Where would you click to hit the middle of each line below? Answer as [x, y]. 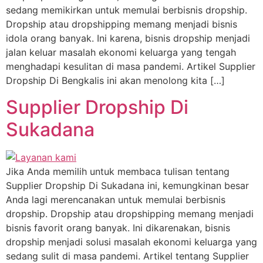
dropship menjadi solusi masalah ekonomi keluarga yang [131, 242]
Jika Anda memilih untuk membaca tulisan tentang [118, 171]
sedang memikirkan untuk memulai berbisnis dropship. [127, 10]
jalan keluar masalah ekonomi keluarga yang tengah [121, 53]
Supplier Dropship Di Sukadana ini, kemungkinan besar [127, 185]
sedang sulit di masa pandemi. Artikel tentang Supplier [127, 256]
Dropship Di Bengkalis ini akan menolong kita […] [115, 81]
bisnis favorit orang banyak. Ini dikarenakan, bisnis [118, 227]
